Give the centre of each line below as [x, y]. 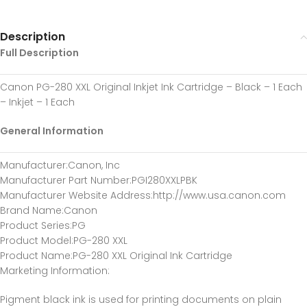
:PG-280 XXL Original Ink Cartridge [151, 256]
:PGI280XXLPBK [163, 180]
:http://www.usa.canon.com [218, 195]
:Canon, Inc [93, 165]
